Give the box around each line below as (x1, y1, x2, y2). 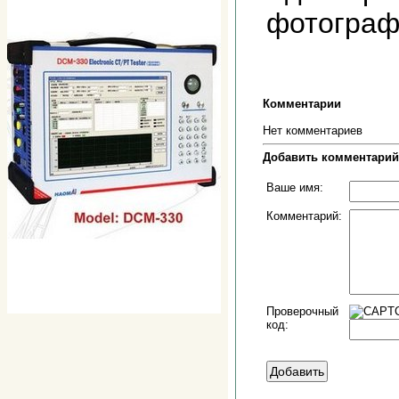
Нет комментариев (263, 124, 362, 137)
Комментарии (263, 97, 341, 110)
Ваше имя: (266, 181, 323, 194)
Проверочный (266, 305, 338, 318)
